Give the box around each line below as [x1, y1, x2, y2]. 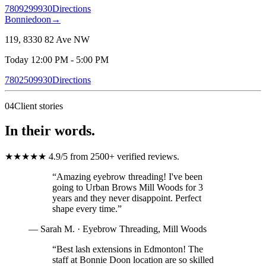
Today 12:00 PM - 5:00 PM [5, 54, 109, 65]
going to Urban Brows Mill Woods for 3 [52, 182, 203, 193]
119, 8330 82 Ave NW [5, 34, 90, 45]
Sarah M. [40, 224, 75, 235]
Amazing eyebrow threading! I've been [56, 172, 202, 182]
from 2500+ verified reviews [70, 151, 177, 162]
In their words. [5, 123, 95, 139]
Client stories [14, 100, 63, 111]
